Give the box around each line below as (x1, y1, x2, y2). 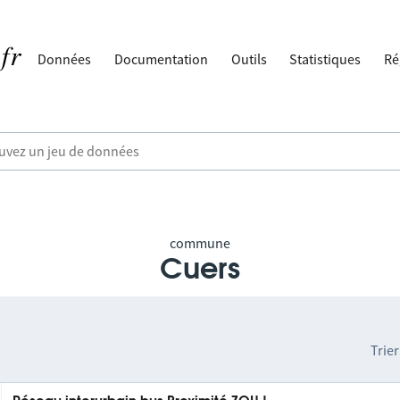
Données (37, 50, 92, 68)
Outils (230, 50, 267, 68)
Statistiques (289, 50, 362, 68)
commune (170, 234, 230, 252)
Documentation (114, 50, 209, 68)
